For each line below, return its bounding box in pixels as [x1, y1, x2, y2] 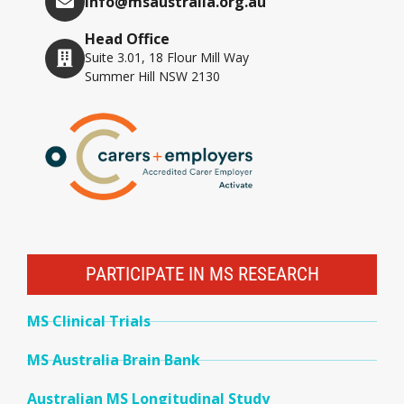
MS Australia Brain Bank [27, 350, 200, 371]
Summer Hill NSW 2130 [85, 68, 220, 85]
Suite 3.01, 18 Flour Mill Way [85, 49, 249, 66]
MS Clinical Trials [27, 311, 151, 332]
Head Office [85, 29, 170, 49]
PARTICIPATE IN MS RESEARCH [85, 263, 319, 286]
